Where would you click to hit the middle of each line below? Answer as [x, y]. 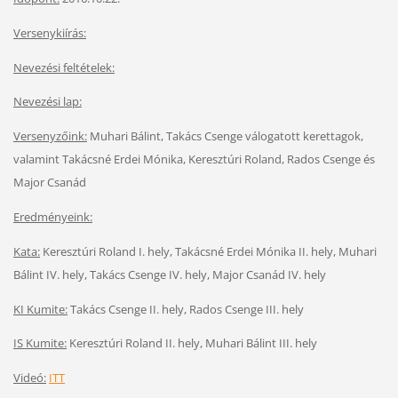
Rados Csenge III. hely [246, 309]
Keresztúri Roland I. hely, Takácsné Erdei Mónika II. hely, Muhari [208, 251]
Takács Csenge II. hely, [129, 309]
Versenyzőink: [50, 136]
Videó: [29, 378]
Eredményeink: [52, 216]
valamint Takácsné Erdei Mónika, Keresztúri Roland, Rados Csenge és [194, 159]
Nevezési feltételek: [64, 67]
